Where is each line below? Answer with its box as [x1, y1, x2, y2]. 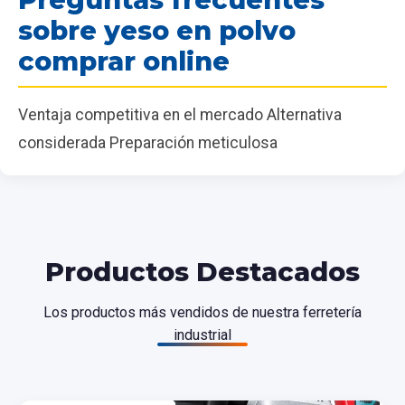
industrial [174, 326, 231, 344]
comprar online [18, 45, 230, 78]
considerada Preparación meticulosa [18, 134, 278, 153]
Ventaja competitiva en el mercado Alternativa [18, 106, 342, 125]
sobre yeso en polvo [18, 14, 296, 47]
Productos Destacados [45, 256, 360, 288]
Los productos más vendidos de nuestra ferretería [43, 304, 362, 322]
